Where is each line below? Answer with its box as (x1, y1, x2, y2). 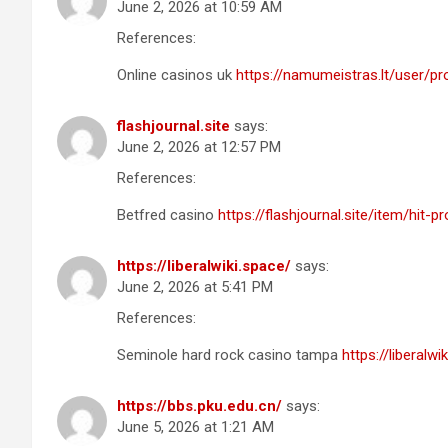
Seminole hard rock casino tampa (117, 345, 342, 364)
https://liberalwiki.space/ (117, 256, 291, 275)
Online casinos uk (117, 65, 236, 84)
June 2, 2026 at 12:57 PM (117, 137, 281, 156)
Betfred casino (117, 205, 218, 224)
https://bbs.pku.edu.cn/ (117, 396, 282, 415)
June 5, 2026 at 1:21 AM (117, 417, 274, 436)
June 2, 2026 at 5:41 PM (117, 277, 273, 296)
